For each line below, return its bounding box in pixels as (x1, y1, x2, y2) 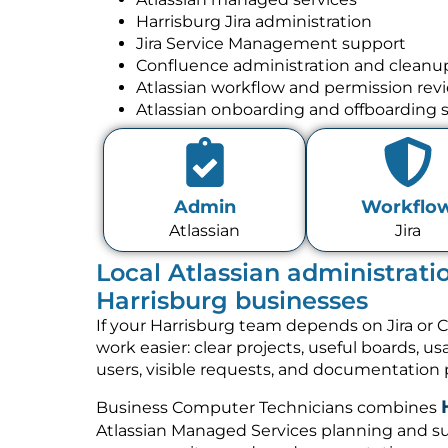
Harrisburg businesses (96, 285, 368, 315)
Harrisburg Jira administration (136, 11, 372, 31)
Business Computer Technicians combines (96, 398, 441, 418)
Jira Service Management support (136, 33, 406, 53)
